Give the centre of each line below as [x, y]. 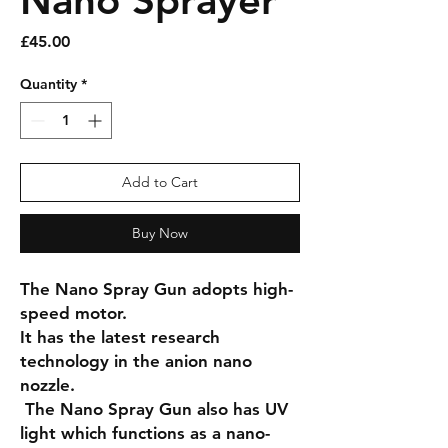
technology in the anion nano [136, 361]
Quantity [48, 84]
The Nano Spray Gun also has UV [154, 409]
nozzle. [50, 385]
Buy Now [160, 233]
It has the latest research [120, 337]
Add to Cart [160, 182]
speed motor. [73, 313]
